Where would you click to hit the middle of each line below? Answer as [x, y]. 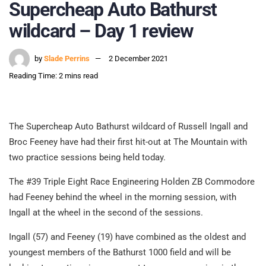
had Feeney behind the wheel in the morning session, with [123, 197]
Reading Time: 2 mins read [53, 76]
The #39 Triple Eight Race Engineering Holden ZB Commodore [132, 182]
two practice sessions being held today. [87, 158]
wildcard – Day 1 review [101, 31]
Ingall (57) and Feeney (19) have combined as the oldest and [127, 237]
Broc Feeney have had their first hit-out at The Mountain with [128, 142]
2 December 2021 [138, 59]
